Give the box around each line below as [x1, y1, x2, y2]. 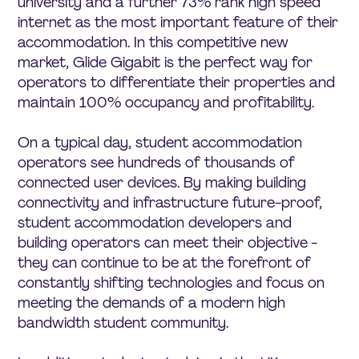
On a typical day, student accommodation [18, 132, 303, 152]
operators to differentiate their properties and [18, 72, 336, 92]
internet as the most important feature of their [18, 12, 339, 32]
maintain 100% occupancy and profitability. [18, 92, 315, 112]
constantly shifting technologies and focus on [18, 272, 325, 292]
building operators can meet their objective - [18, 232, 317, 252]
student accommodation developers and [18, 212, 292, 232]
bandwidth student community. [18, 313, 229, 333]
